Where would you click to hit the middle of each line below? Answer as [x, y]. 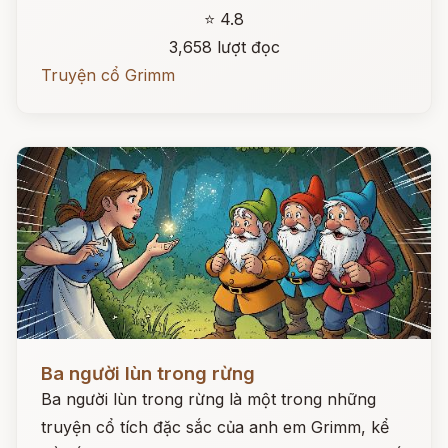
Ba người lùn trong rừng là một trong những [208, 399]
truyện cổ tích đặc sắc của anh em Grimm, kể [215, 427]
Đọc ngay [53, 358]
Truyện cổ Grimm [108, 75]
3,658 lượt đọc [224, 47]
